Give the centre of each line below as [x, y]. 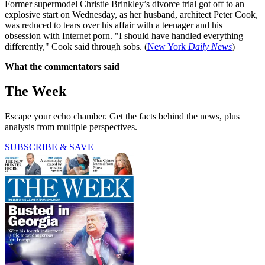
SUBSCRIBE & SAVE [49, 147]
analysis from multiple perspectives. [71, 127]
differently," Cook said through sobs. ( [76, 46]
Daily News [210, 46]
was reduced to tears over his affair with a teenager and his [114, 25]
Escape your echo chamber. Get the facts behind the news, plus [122, 117]
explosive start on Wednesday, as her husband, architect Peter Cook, [131, 14]
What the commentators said [62, 66]
